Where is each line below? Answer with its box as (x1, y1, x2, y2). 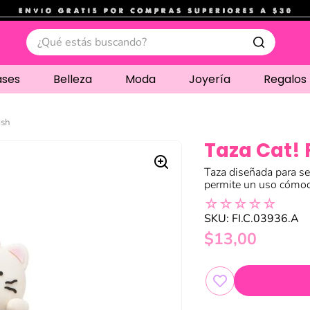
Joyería (189, 71, 230, 87)
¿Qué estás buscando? (25, 27, 135, 42)
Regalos (264, 71, 307, 87)
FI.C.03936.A (232, 211, 300, 226)
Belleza (53, 71, 92, 87)
